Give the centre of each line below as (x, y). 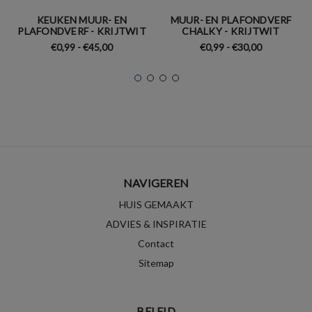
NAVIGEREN (156, 183)
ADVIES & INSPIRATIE (156, 224)
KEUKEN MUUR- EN (82, 20)
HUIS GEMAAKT (156, 205)
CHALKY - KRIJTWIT (231, 31)
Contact (156, 244)
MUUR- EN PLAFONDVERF (231, 20)
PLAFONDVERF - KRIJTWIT (82, 31)
